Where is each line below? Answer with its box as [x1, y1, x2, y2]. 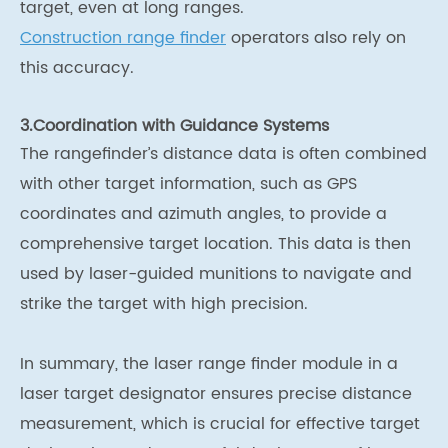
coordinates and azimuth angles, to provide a [20, 201, 387, 228]
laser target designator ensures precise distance [20, 381, 412, 408]
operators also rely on [226, 25, 406, 52]
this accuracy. [20, 55, 134, 82]
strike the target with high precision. [20, 291, 313, 318]
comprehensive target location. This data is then [20, 231, 411, 258]
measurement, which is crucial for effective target [20, 411, 420, 438]
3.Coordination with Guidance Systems [20, 113, 329, 140]
